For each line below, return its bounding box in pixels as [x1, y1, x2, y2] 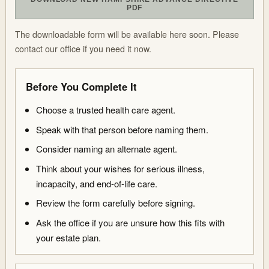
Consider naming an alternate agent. [36, 142, 178, 156]
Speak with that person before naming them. [36, 122, 209, 136]
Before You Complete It [25, 79, 137, 94]
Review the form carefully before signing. [36, 196, 196, 210]
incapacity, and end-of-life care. [36, 177, 158, 190]
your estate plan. [36, 231, 101, 244]
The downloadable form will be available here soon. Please [15, 28, 240, 41]
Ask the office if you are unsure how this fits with [36, 216, 225, 229]
